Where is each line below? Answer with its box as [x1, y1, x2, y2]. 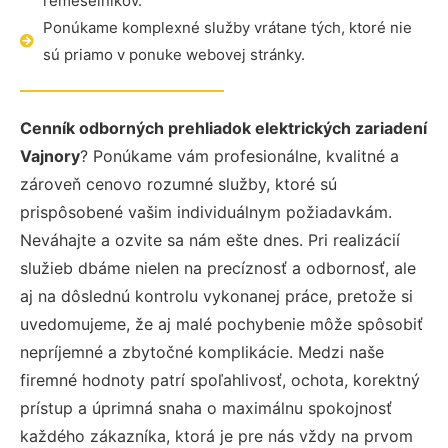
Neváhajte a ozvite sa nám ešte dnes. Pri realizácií [20, 230, 400, 250]
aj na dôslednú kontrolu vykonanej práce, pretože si [20, 286, 413, 306]
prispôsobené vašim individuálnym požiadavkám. [20, 202, 392, 222]
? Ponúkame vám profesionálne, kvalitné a [80, 146, 399, 166]
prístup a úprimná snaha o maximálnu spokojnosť [20, 398, 392, 418]
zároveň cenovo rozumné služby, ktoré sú [20, 174, 337, 194]
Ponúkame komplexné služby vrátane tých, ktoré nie [42, 18, 412, 37]
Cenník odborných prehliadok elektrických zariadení [20, 118, 427, 138]
